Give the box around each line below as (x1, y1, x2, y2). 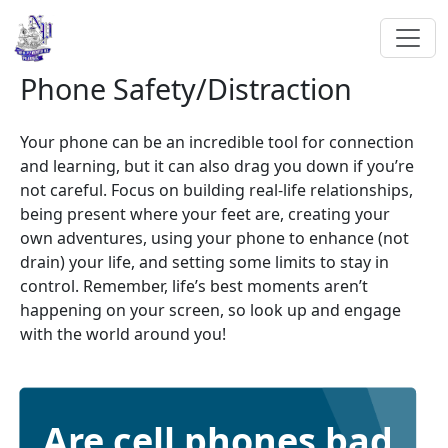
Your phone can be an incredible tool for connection (20, 131, 414, 153)
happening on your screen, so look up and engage (20, 299, 401, 321)
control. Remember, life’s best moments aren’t (20, 275, 368, 297)
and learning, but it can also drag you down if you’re (20, 155, 414, 177)
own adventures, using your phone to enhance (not (20, 227, 409, 249)
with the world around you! (20, 323, 226, 345)
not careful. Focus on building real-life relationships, (20, 179, 413, 201)
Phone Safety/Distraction (20, 69, 352, 108)
